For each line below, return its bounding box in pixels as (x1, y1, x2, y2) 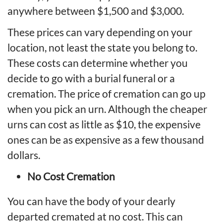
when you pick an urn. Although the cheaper (7, 102, 207, 115)
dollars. (7, 148, 40, 161)
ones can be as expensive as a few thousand (7, 133, 204, 146)
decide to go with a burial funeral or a (7, 71, 175, 84)
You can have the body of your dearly (7, 194, 175, 207)
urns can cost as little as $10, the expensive (7, 117, 201, 130)
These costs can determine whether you (7, 56, 188, 69)
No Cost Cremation (27, 169, 115, 182)
